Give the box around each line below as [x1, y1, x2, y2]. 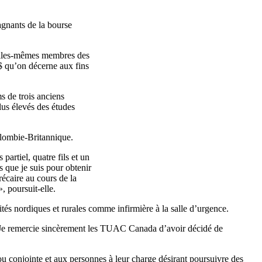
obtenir [65, 162, 91, 173]
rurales [61, 203, 86, 213]
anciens [37, 91, 64, 101]
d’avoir [159, 223, 185, 233]
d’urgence [189, 203, 226, 213]
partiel [5, 151, 28, 162]
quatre [33, 151, 56, 162]
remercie [8, 223, 39, 233]
